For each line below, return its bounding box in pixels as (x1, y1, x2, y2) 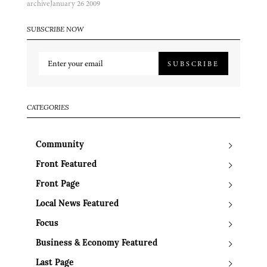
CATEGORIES (27, 104, 69, 112)
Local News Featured (36, 200, 119, 209)
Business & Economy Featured (36, 239, 157, 249)
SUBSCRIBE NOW (27, 26, 84, 34)
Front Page (36, 180, 80, 190)
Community (36, 141, 84, 150)
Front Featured (36, 160, 97, 170)
